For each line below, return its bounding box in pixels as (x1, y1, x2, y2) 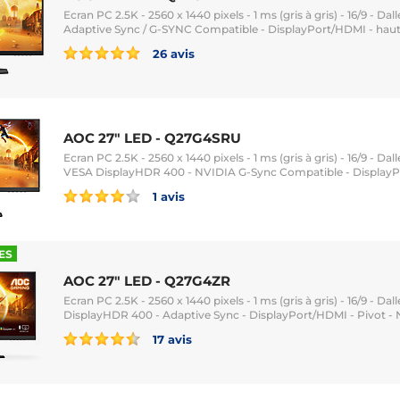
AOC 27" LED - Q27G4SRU (63, 129, 241, 146)
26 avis (149, 46, 195, 61)
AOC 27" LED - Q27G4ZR (63, 271, 230, 289)
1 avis (149, 188, 185, 204)
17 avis (149, 331, 192, 346)
